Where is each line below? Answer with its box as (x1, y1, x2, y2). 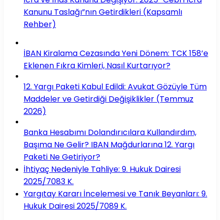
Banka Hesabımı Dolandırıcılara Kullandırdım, (24, 126, 196, 138)
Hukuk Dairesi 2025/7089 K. (24, 200, 127, 212)
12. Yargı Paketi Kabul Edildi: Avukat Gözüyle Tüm (24, 81, 207, 92)
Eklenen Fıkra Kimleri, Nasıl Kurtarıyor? (24, 59, 170, 71)
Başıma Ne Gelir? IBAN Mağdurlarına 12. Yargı (24, 138, 194, 150)
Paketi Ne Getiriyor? (24, 151, 100, 163)
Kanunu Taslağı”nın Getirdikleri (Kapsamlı (24, 6, 182, 18)
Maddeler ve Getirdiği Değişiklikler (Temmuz (24, 93, 193, 105)
